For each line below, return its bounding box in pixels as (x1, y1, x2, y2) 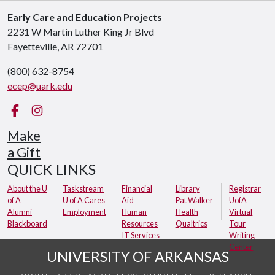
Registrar (229, 183, 261, 193)
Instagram (44, 103, 87, 115)
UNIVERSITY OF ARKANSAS (46, 247, 229, 265)
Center (229, 241, 254, 252)
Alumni (7, 206, 32, 217)
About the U (7, 183, 47, 193)
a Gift (7, 144, 41, 160)
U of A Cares (63, 195, 105, 205)
